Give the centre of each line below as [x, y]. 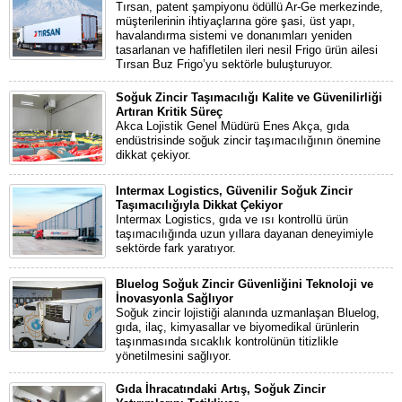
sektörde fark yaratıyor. [176, 248]
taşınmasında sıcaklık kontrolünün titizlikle [227, 341]
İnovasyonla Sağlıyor [175, 298]
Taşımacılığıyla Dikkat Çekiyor [199, 205]
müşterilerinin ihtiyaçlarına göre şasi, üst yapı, [236, 21]
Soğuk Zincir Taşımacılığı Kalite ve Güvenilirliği [249, 97]
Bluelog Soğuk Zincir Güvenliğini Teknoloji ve [245, 284]
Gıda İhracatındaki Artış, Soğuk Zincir [221, 389]
